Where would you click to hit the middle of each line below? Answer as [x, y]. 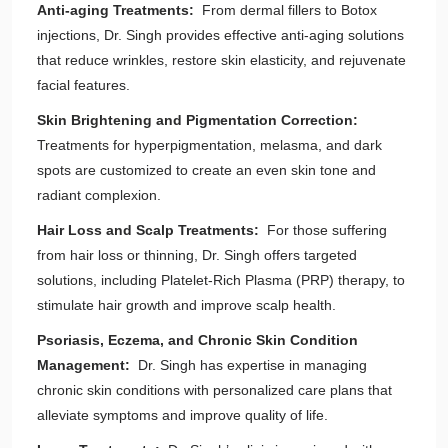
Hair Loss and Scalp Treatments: [150, 230]
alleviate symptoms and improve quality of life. [182, 415]
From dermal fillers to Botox [287, 10]
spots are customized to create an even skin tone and [206, 170]
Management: [85, 365]
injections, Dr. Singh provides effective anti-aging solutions [220, 35]
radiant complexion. [99, 195]
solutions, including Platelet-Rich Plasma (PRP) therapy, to [221, 280]
